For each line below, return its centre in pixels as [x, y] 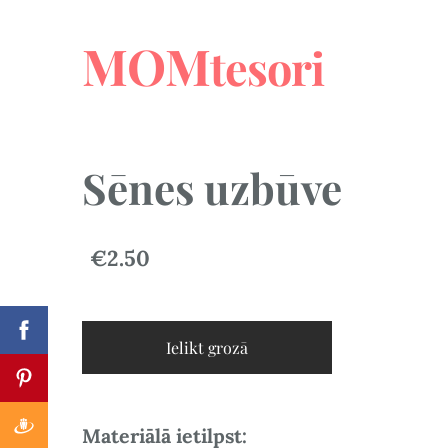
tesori [267, 67]
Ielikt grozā [207, 347]
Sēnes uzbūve [212, 187]
